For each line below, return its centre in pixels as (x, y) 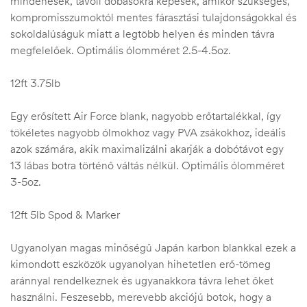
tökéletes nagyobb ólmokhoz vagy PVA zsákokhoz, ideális (148, 132)
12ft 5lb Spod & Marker (65, 214)
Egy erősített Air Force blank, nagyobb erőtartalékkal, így (146, 115)
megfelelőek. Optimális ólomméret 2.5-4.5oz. (121, 50)
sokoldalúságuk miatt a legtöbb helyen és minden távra (143, 33)
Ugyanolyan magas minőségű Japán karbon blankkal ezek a (153, 247)
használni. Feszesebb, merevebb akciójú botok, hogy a (141, 296)
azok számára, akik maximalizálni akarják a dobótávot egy (147, 148)
